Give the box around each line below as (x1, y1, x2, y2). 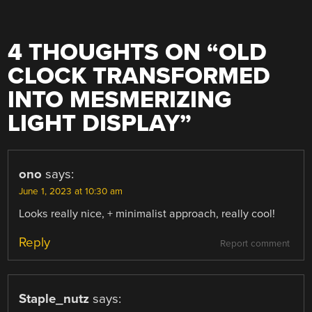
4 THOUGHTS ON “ (8, 38, 219, 68)
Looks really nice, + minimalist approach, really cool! (19, 207, 276, 221)
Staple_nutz (19, 291, 90, 307)
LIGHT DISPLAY (8, 109, 180, 139)
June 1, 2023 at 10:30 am (19, 186, 123, 198)
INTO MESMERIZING (8, 86, 233, 115)
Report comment (219, 238, 290, 250)
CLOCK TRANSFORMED (8, 62, 271, 91)
